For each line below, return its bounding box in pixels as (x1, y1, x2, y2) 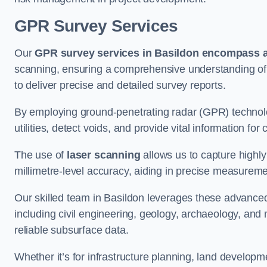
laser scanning (67, 149, 141, 161)
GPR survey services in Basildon (35, 47, 199, 59)
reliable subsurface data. (14, 224, 129, 236)
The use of (14, 149, 67, 161)
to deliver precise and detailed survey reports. (14, 79, 226, 91)
